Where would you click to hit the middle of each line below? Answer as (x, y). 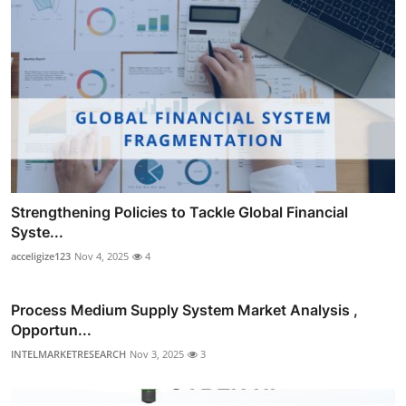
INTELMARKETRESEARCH (68, 354)
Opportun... (51, 330)
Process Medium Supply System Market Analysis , (184, 310)
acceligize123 (41, 256)
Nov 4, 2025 (101, 256)
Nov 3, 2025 (157, 354)
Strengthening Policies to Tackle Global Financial (179, 213)
